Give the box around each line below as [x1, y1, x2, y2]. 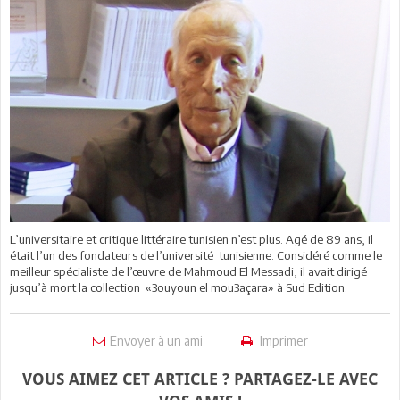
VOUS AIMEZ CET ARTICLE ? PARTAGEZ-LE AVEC [22, 369, 378, 388]
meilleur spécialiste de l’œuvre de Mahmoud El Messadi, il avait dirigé [10, 263, 367, 279]
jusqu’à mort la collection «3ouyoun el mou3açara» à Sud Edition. [10, 279, 347, 295]
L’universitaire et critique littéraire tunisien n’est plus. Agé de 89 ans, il [10, 231, 373, 246]
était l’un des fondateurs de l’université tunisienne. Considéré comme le [10, 247, 382, 262]
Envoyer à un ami [109, 332, 203, 348]
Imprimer [256, 332, 308, 348]
